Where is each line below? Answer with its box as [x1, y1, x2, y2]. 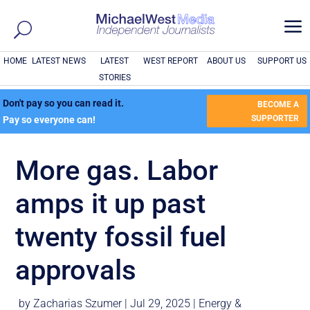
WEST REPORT [143, 56, 198, 66]
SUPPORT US [257, 56, 307, 66]
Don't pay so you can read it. [3, 98, 125, 109]
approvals [15, 254, 137, 286]
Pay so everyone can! [3, 114, 96, 125]
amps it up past [15, 188, 206, 220]
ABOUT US [206, 56, 246, 66]
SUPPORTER [250, 113, 299, 123]
